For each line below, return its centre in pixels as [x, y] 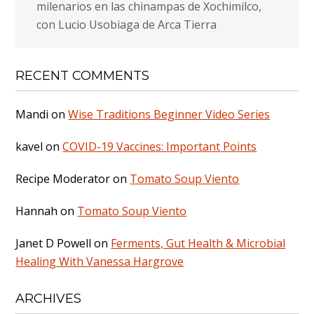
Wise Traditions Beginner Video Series [169, 114]
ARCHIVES [49, 299]
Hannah [37, 211]
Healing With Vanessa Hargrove [100, 261]
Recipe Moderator [63, 178]
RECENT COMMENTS [83, 75]
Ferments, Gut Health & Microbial [198, 243]
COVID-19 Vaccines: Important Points [160, 146]
